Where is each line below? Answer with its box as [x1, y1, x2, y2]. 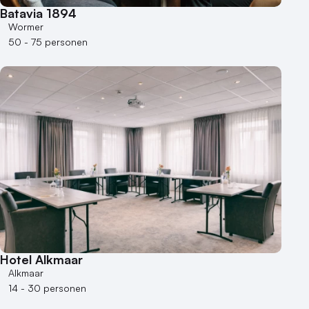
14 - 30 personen [8, 281, 86, 294]
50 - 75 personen [8, 35, 88, 48]
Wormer [8, 20, 43, 32]
